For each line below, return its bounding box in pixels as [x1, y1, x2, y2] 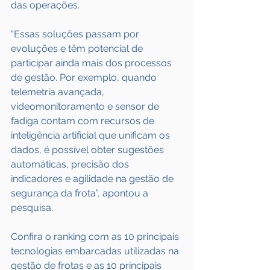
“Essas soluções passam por [11, 28, 142, 40]
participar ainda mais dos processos [11, 57, 174, 69]
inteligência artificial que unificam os [11, 130, 172, 141]
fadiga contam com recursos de [11, 115, 157, 127]
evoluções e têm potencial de [11, 43, 145, 54]
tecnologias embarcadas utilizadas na [11, 245, 181, 257]
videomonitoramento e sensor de [11, 101, 162, 112]
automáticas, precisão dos [11, 159, 131, 170]
